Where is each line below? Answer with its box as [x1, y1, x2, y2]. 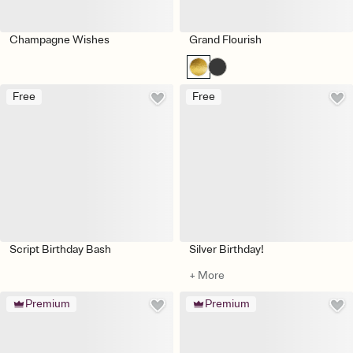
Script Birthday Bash [9, 242, 111, 256]
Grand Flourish [189, 32, 262, 46]
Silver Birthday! [189, 242, 264, 256]
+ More [189, 268, 225, 282]
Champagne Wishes [9, 32, 110, 46]
